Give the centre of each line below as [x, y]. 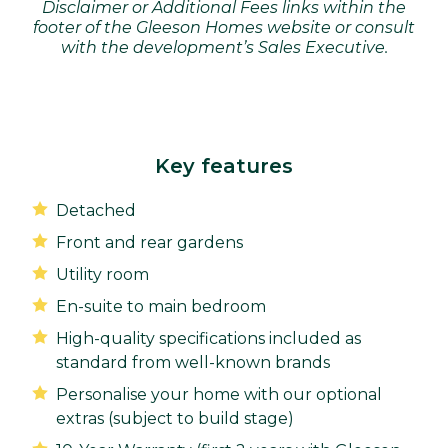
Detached [96, 211]
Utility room [102, 275]
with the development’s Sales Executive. [224, 48]
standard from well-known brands [193, 363]
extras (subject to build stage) [175, 419]
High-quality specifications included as [208, 339]
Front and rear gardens [149, 243]
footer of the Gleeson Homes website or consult [224, 28]
